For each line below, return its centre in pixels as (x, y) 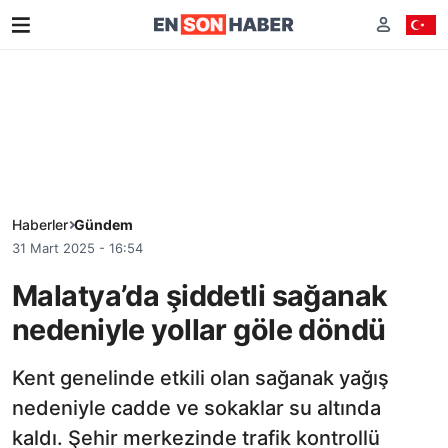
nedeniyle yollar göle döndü (199, 329)
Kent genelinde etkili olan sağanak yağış (200, 377)
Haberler (40, 224)
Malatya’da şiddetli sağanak (200, 295)
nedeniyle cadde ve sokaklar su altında (196, 407)
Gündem (103, 224)
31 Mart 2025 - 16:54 (77, 248)
